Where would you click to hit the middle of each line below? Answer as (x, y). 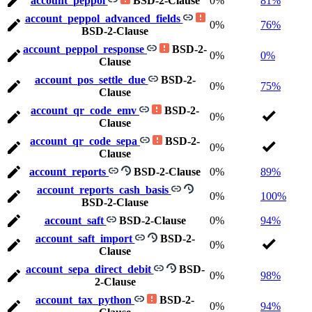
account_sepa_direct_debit (89, 270)
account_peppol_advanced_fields (104, 19)
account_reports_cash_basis (104, 190)
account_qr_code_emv (85, 111)
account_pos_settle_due (91, 80)
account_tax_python (85, 300)
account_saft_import (85, 239)
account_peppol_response (85, 49)
